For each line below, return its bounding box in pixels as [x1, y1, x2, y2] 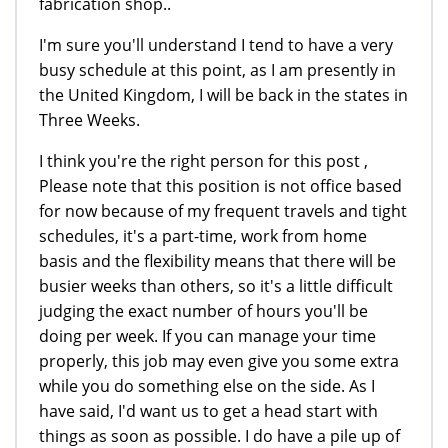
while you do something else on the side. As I [39, 374, 375, 397]
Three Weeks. [39, 108, 140, 131]
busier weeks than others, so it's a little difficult [39, 274, 393, 297]
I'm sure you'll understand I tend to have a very [39, 33, 393, 56]
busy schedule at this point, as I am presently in [39, 58, 396, 81]
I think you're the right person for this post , [39, 149, 368, 172]
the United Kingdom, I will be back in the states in [39, 83, 408, 106]
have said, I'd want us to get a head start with [39, 399, 378, 422]
